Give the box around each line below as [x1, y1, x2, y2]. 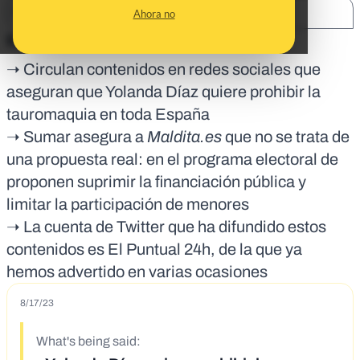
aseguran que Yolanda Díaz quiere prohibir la [6, 83, 321, 101]
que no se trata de [222, 128, 350, 146]
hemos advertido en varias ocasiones [6, 263, 271, 281]
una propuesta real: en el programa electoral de [6, 150, 338, 169]
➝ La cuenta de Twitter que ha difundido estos [6, 218, 326, 236]
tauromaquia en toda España [6, 105, 210, 124]
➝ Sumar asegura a [6, 128, 147, 146]
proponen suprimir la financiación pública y [6, 173, 306, 191]
